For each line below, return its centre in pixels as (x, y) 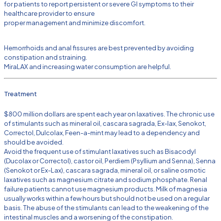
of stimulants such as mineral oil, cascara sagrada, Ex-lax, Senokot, (105, 124)
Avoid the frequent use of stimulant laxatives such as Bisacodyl (100, 152)
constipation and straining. (46, 57)
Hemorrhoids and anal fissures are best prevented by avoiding (99, 48)
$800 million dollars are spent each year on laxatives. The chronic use (109, 114)
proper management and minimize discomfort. (75, 22)
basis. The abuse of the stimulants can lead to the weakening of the (106, 208)
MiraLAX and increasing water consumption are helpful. (88, 66)
